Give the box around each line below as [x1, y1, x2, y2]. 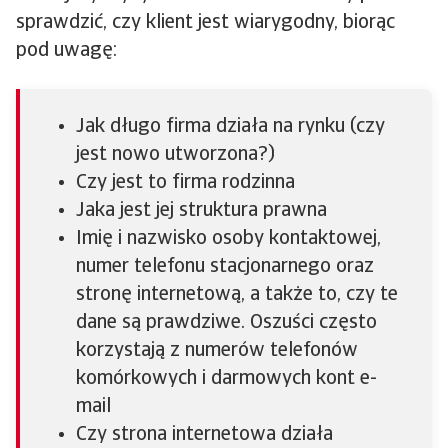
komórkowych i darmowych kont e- [76, 368, 377, 389]
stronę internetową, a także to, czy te [76, 284, 398, 305]
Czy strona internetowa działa [76, 424, 333, 445]
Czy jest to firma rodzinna [76, 172, 295, 193]
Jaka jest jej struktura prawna [76, 200, 327, 221]
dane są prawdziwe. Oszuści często [76, 312, 377, 333]
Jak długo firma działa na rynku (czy [76, 116, 385, 137]
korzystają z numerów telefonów [76, 340, 358, 361]
